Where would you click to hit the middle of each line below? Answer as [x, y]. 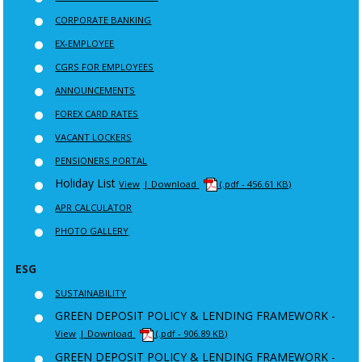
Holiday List [86, 183]
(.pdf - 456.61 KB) [256, 183]
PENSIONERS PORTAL [101, 160]
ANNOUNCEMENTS [95, 90]
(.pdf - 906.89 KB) [192, 334]
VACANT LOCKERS [94, 137]
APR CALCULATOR [94, 208]
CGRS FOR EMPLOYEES [105, 66]
